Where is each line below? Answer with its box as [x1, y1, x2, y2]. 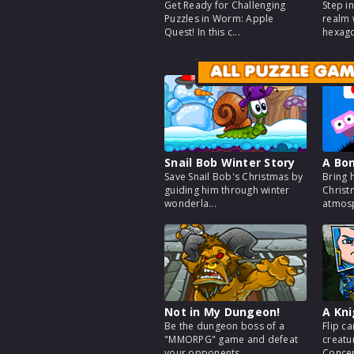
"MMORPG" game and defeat [164, 333, 298, 346]
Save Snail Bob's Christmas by [164, 170, 303, 183]
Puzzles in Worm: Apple [164, 12, 274, 25]
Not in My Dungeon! [164, 304, 281, 319]
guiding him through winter [164, 183, 290, 197]
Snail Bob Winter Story [164, 155, 296, 170]
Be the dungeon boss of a [164, 319, 284, 333]
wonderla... [164, 197, 217, 210]
